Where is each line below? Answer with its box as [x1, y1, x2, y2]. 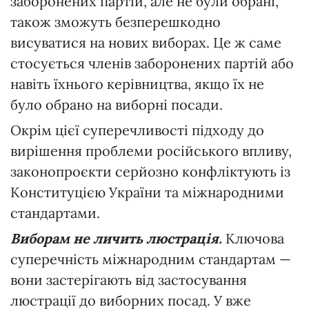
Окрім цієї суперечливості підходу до [10, 121, 264, 139]
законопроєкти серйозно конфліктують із [10, 162, 290, 180]
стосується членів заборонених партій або [10, 54, 294, 72]
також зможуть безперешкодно [10, 12, 221, 30]
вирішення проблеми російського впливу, [10, 141, 292, 159]
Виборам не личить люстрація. [10, 229, 222, 247]
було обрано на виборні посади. [10, 95, 223, 113]
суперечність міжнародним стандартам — [10, 250, 291, 268]
